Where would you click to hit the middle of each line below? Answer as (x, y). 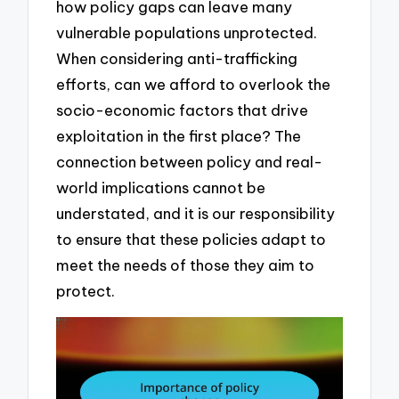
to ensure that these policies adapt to (191, 239)
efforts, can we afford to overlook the (194, 84)
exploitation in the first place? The (179, 135)
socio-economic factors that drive (183, 110)
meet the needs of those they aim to (186, 265)
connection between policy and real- (190, 161)
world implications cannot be (161, 187)
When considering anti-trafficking (177, 58)
